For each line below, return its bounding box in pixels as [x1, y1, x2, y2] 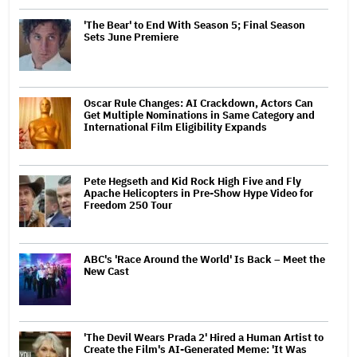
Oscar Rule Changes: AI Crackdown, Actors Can [84, 96, 313, 110]
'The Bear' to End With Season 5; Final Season [84, 18, 305, 32]
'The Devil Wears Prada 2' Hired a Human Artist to [84, 330, 324, 344]
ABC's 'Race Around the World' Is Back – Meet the [84, 252, 325, 266]
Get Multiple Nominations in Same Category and [84, 108, 315, 122]
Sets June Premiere [84, 29, 178, 44]
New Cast [84, 264, 129, 278]
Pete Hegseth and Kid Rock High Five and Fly [84, 174, 301, 188]
